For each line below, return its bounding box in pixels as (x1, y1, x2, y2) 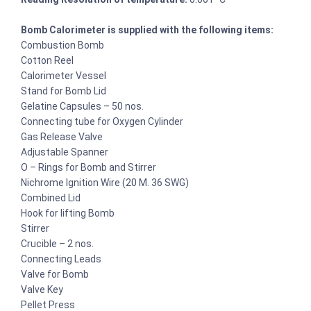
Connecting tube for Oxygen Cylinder (21, 115, 183, 127)
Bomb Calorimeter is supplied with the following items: (21, 24, 274, 35)
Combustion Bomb (21, 39, 104, 51)
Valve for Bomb (21, 268, 89, 280)
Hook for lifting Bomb (21, 207, 115, 219)
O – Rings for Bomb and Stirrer (21, 161, 156, 173)
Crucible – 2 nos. (21, 237, 94, 249)
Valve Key (21, 283, 63, 295)
